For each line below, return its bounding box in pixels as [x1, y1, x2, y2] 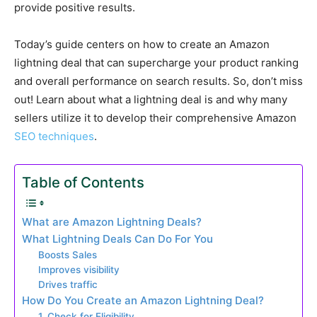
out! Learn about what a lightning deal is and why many [14, 93, 287, 106]
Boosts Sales [38, 249, 97, 260]
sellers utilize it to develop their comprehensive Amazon [14, 111, 296, 125]
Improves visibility [38, 264, 120, 275]
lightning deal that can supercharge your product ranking [14, 56, 299, 69]
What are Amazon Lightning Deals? [22, 215, 202, 229]
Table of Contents [22, 173, 144, 191]
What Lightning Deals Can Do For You [22, 232, 213, 246]
